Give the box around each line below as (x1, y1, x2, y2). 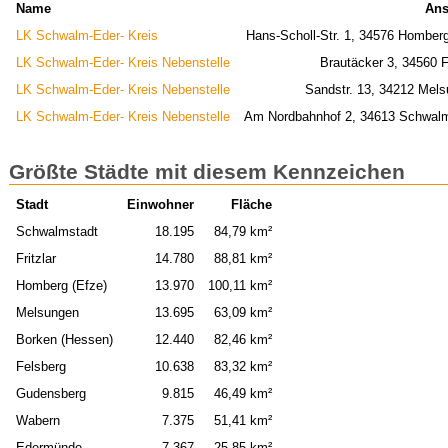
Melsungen (15, 305, 79, 321)
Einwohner (127, 197, 195, 213)
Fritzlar (15, 251, 56, 267)
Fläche (231, 197, 273, 213)
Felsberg (15, 359, 66, 375)
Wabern (15, 413, 60, 429)
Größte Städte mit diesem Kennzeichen (9, 160, 405, 184)
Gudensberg (15, 386, 86, 402)
